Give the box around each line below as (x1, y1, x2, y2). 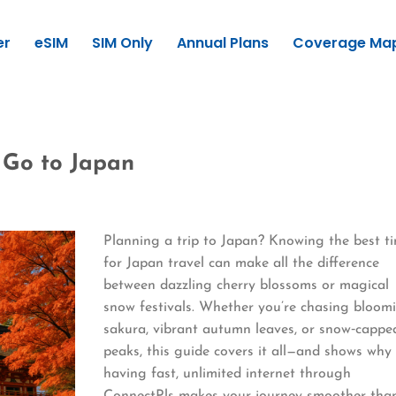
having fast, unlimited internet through (103, 366, 352, 381)
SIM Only (91, 33, 153, 54)
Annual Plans (176, 33, 269, 54)
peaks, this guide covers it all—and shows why (103, 344, 392, 359)
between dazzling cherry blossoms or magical (103, 278, 390, 293)
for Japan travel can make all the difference (103, 255, 380, 270)
